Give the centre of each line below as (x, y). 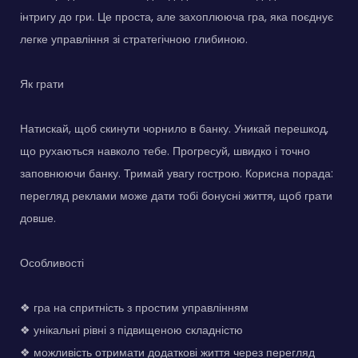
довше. (38, 219)
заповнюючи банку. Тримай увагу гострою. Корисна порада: (177, 174)
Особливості (52, 263)
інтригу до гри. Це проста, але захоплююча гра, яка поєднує (177, 17)
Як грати (42, 84)
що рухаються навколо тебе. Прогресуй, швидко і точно (165, 151)
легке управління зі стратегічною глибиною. (134, 40)
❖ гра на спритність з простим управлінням (134, 308)
